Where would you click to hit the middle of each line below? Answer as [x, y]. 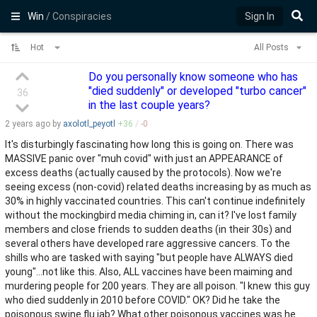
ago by [48, 124]
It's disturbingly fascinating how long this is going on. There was [149, 144]
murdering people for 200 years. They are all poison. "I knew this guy [157, 286]
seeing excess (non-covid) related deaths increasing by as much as [158, 187]
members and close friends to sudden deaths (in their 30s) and [148, 229]
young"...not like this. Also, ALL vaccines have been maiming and [149, 272]
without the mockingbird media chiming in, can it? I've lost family [151, 215]
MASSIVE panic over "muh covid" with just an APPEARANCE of [144, 158]
